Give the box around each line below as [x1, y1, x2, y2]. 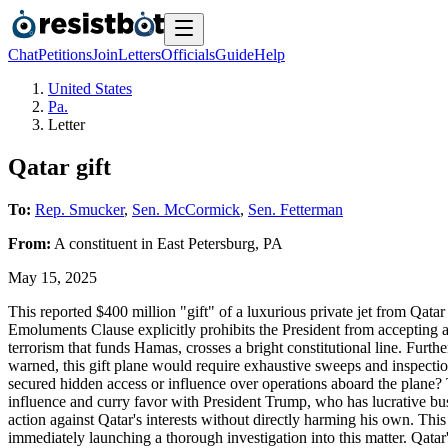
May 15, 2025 [8, 268, 97, 286]
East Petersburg [157, 234, 255, 252]
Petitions [38, 46, 92, 63]
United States [48, 80, 132, 97]
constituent [69, 234, 137, 252]
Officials [161, 46, 215, 63]
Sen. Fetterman [248, 200, 343, 218]
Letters [118, 46, 161, 63]
